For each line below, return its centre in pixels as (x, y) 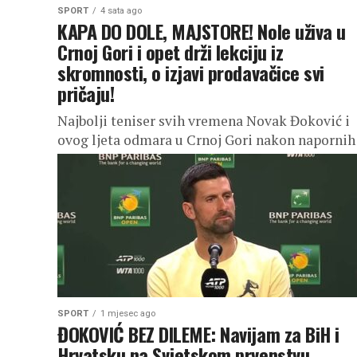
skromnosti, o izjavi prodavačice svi (191, 73)
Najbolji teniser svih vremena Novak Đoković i (204, 121)
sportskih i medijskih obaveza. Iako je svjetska (204, 159)
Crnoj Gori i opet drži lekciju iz (171, 52)
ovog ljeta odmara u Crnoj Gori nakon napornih (206, 140)
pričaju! (86, 93)
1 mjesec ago (128, 314)
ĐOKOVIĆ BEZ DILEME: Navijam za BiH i (198, 334)
